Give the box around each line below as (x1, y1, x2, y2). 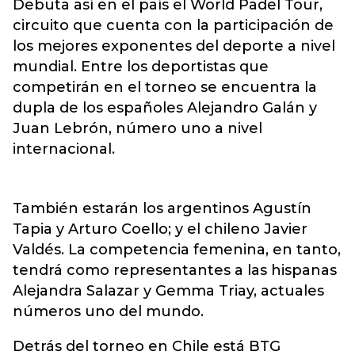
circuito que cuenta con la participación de (13, 17, 334, 34)
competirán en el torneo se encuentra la (13, 78, 317, 96)
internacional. (13, 140, 115, 158)
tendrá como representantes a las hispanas (13, 261, 337, 279)
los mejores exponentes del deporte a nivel (13, 37, 335, 55)
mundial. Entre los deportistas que (13, 58, 269, 75)
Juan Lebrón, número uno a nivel (13, 120, 262, 137)
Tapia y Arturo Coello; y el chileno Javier (13, 220, 307, 238)
